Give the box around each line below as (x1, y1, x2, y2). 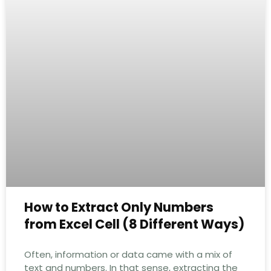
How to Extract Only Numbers (24, 198, 214, 216)
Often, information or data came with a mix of (24, 247, 232, 261)
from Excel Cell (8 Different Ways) (24, 215, 244, 233)
